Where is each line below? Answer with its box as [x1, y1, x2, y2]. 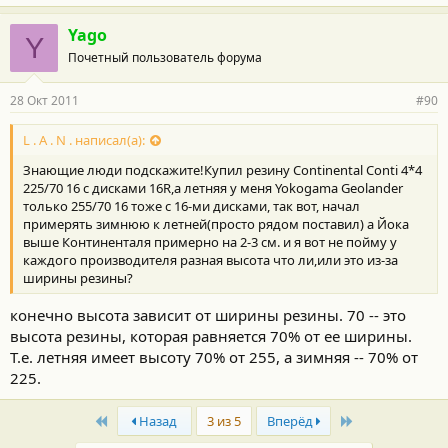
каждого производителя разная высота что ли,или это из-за [23, 250, 398, 269]
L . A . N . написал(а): [23, 130, 145, 149]
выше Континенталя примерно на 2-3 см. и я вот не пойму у [23, 232, 397, 251]
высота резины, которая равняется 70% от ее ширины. [10, 326, 412, 346]
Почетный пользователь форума [68, 48, 262, 66]
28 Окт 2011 [10, 91, 79, 109]
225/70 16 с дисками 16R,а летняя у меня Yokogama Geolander [23, 178, 403, 197]
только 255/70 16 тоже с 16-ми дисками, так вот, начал [23, 196, 360, 215]
